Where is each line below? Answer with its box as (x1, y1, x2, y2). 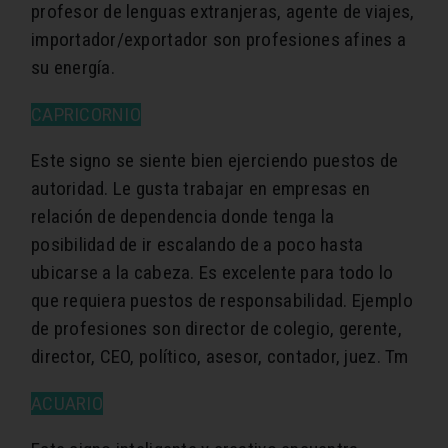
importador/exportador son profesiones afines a (31, 28, 407, 52)
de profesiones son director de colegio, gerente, (31, 317, 402, 341)
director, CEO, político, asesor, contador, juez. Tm (31, 345, 409, 369)
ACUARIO (31, 392, 103, 416)
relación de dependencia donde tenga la (31, 205, 335, 229)
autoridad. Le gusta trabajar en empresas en (31, 177, 371, 201)
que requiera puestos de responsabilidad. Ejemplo (31, 289, 413, 313)
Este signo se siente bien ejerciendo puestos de (31, 149, 399, 173)
